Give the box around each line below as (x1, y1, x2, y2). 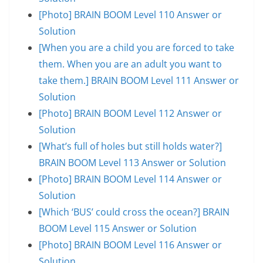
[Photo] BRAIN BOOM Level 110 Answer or (39, 8, 222, 21)
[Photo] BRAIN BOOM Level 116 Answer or (39, 238, 222, 251)
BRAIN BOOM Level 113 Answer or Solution (39, 156, 226, 169)
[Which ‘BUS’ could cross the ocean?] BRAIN (39, 205, 230, 218)
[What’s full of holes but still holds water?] (39, 139, 222, 153)
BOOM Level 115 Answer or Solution (39, 221, 197, 235)
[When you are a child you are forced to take (39, 41, 234, 54)
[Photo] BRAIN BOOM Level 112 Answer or (39, 106, 222, 120)
